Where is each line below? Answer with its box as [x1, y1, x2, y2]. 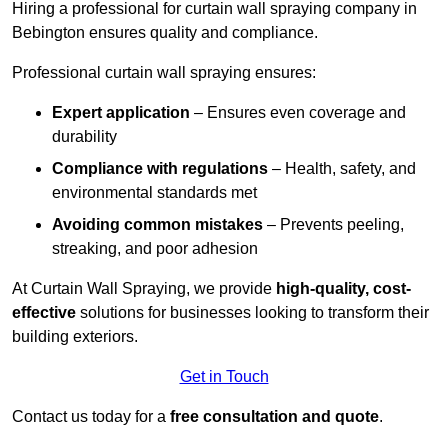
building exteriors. [12, 328, 138, 346]
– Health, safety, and [268, 160, 416, 178]
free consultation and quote [170, 408, 379, 426]
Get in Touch [179, 368, 269, 386]
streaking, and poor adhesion [52, 240, 258, 258]
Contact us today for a [12, 408, 170, 426]
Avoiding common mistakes [52, 216, 263, 234]
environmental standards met [52, 184, 257, 202]
